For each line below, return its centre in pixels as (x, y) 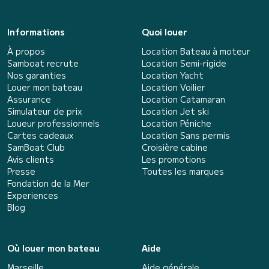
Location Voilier (174, 87)
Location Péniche (177, 123)
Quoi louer (165, 32)
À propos (26, 51)
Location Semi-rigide (184, 63)
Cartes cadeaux (41, 135)
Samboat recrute (43, 63)
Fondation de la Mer (48, 183)
